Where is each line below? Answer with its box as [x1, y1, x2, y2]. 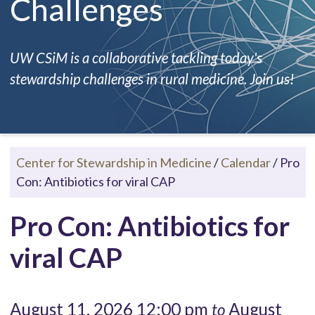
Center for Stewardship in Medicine [15, 154, 212, 170]
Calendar [220, 154, 271, 170]
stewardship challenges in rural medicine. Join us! [9, 70, 294, 87]
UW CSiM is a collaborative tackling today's [9, 49, 262, 66]
